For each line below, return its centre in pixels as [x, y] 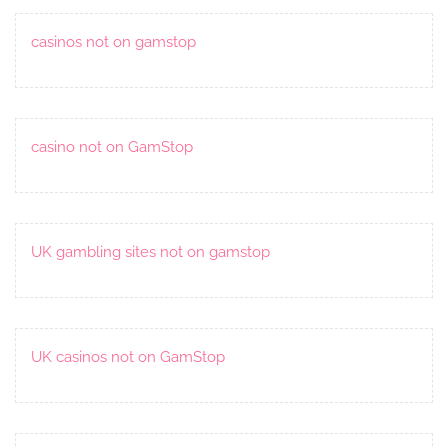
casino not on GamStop [112, 146]
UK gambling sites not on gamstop [150, 251]
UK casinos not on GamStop [128, 356]
